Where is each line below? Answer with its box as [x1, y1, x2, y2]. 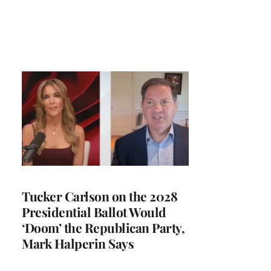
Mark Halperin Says [22, 234, 134, 252]
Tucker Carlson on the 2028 [22, 187, 177, 204]
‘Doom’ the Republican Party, [22, 218, 184, 236]
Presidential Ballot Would [22, 203, 166, 220]
